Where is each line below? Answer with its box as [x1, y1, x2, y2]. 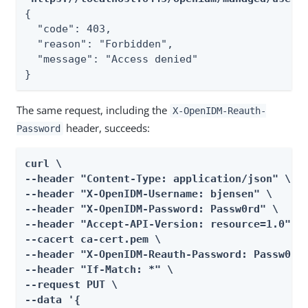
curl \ [25, 157, 62, 170]
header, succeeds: [63, 121, 150, 135]
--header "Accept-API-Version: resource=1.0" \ [25, 218, 303, 230]
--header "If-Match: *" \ [25, 263, 173, 276]
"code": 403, [25, 23, 111, 35]
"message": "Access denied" [25, 53, 198, 65]
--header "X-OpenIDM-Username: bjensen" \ [25, 188, 272, 200]
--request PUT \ [25, 278, 118, 291]
